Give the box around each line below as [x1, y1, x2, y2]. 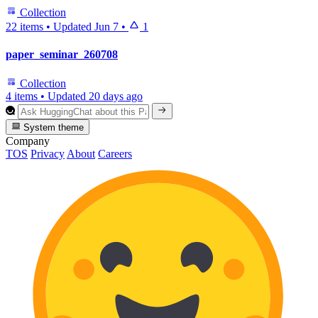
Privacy [31, 148, 65, 160]
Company [6, 135, 50, 147]
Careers [98, 148, 132, 160]
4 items [6, 90, 38, 103]
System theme [21, 122, 84, 133]
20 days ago [89, 90, 143, 103]
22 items [6, 20, 43, 33]
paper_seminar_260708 [6, 48, 118, 61]
